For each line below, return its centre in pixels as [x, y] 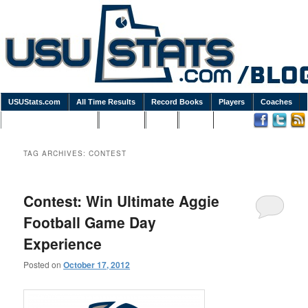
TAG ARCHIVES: [56, 154]
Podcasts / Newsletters [49, 120]
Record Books [177, 102]
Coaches [276, 102]
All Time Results [106, 102]
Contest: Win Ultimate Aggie [122, 201]
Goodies [122, 120]
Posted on [44, 265]
